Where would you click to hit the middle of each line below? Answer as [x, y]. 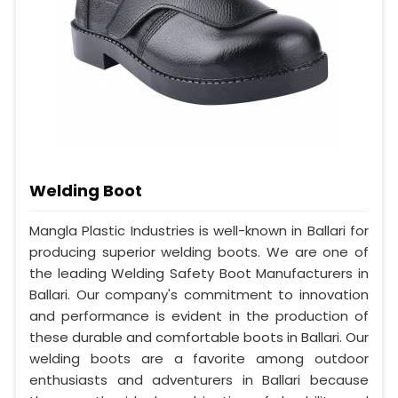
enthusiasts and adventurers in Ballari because [199, 379]
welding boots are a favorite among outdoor [199, 358]
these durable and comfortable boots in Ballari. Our [199, 337]
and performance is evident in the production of [199, 315]
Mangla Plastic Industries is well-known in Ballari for [199, 230]
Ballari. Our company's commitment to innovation [199, 294]
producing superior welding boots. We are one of [199, 251]
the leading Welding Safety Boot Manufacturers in [199, 273]
